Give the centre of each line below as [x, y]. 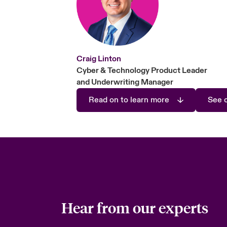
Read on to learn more [129, 100]
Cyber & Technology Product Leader [142, 70]
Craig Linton [99, 59]
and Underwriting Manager [125, 82]
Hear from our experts [135, 208]
